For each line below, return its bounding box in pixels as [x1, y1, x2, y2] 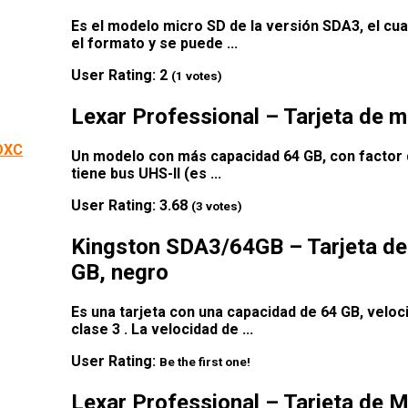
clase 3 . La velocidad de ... [71, 320, 253, 338]
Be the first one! [159, 354, 250, 369]
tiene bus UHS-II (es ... [71, 164, 221, 182]
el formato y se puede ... [71, 34, 238, 52]
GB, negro [71, 259, 168, 285]
